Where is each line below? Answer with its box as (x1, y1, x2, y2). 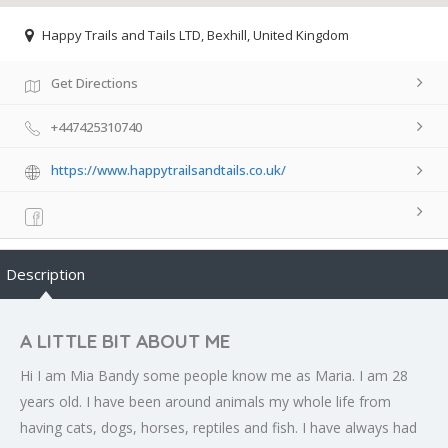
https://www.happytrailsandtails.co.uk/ (51, 161, 286, 180)
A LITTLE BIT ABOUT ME (20, 329, 230, 354)
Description (6, 264, 85, 285)
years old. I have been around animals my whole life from (20, 392, 391, 412)
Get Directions (51, 73, 138, 92)
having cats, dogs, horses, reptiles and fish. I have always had (20, 418, 417, 438)
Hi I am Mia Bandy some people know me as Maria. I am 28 (20, 366, 408, 386)
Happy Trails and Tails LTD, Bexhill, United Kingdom (42, 25, 349, 44)
